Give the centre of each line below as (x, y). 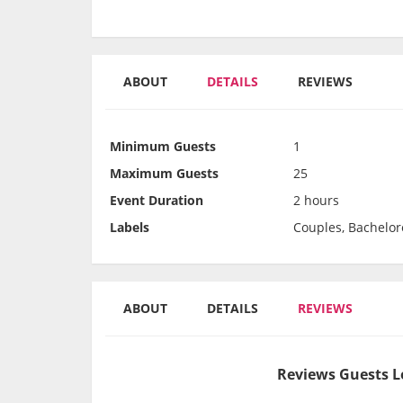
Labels (130, 228)
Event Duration (157, 201)
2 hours (316, 201)
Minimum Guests (163, 147)
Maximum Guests (164, 174)
